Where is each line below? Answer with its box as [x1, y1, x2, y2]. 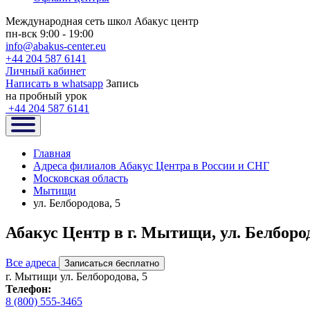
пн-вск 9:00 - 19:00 [6, 28, 93, 39]
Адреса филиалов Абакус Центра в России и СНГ [33, 160, 269, 172]
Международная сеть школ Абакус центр [6, 15, 199, 27]
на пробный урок [6, 90, 87, 102]
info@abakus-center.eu [6, 40, 106, 52]
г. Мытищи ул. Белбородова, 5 [6, 270, 147, 282]
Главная [33, 147, 71, 159]
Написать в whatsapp [6, 77, 103, 89]
